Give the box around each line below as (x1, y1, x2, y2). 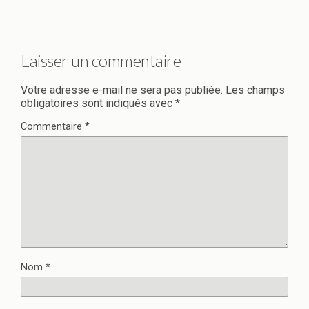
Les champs (226, 83, 285, 97)
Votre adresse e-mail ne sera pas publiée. (21, 83, 223, 97)
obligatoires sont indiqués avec (21, 97, 175, 110)
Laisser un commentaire (21, 50, 181, 70)
